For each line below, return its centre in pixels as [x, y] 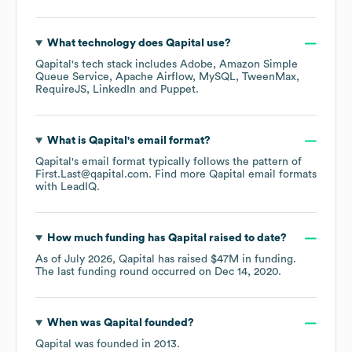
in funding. [268, 260]
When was [75, 323]
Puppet [178, 90]
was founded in [113, 345]
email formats [281, 175]
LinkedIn [114, 90]
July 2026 [88, 260]
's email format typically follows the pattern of [187, 162]
